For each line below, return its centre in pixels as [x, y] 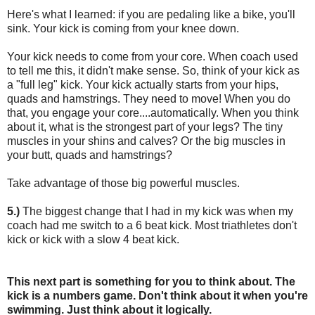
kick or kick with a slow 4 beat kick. [93, 239]
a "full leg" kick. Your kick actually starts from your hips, [143, 84]
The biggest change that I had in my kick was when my [158, 211]
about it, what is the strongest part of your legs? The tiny [145, 127]
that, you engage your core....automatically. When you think [153, 112]
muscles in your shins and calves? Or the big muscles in [146, 141]
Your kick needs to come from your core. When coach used [153, 56]
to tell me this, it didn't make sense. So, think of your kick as [153, 70]
